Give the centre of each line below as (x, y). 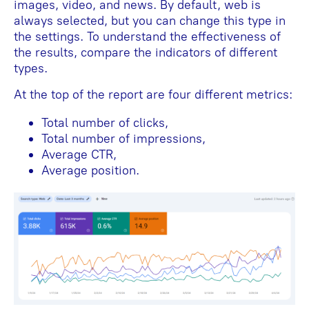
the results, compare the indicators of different (146, 52)
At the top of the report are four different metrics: (153, 94)
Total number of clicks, (105, 122)
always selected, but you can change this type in (150, 20)
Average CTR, (79, 154)
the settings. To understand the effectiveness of (147, 36)
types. (31, 68)
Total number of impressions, (123, 138)
